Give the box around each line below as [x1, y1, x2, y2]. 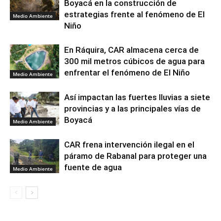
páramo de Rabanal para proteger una [64, 150, 207, 161]
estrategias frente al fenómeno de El [64, 9, 205, 19]
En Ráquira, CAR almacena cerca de [64, 44, 199, 55]
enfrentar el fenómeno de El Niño [64, 67, 190, 77]
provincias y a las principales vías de [64, 103, 201, 113]
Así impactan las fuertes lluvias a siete [64, 92, 210, 102]
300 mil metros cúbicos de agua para [64, 56, 205, 66]
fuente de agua [64, 162, 122, 172]
